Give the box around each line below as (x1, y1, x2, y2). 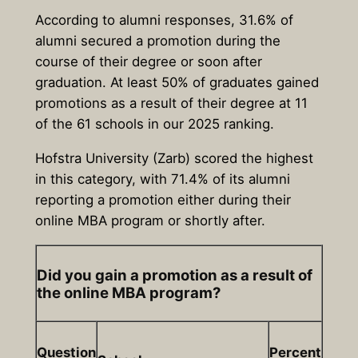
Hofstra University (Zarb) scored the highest (34, 150, 313, 167)
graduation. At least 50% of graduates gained (34, 74, 319, 91)
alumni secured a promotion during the (34, 33, 280, 50)
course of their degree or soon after (34, 54, 262, 70)
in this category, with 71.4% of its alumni (34, 171, 290, 188)
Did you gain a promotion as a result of (36, 265, 312, 284)
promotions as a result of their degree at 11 (34, 95, 308, 112)
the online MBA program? (36, 283, 221, 301)
